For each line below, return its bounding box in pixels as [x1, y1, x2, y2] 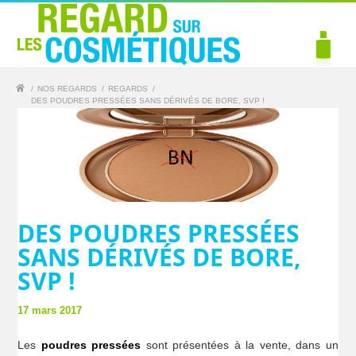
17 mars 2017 [17, 304, 83, 317]
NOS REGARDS [37, 84, 98, 93]
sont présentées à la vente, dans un [141, 339, 339, 352]
